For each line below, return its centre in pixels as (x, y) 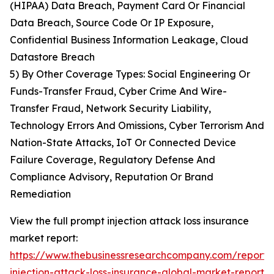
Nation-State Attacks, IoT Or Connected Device (123, 143)
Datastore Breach (52, 57)
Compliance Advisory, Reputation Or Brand (112, 177)
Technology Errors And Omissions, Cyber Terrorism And (137, 126)
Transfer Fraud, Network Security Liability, (110, 109)
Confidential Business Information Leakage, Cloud (129, 40)
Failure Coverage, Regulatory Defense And (113, 160)
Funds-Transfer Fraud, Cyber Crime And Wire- (118, 91)
